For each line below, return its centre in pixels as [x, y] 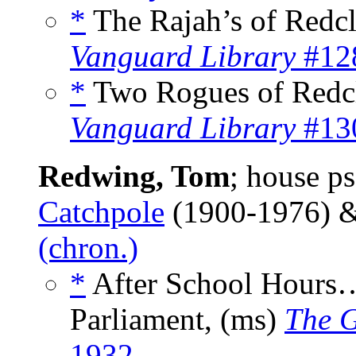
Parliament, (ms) [177, 319]
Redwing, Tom [134, 176]
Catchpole [101, 212]
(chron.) [88, 248]
